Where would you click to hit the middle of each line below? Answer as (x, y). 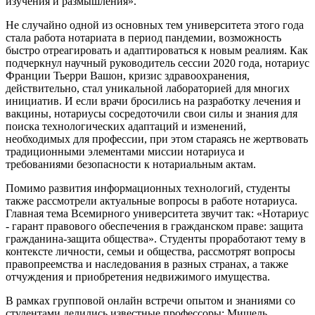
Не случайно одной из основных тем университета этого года (155, 25)
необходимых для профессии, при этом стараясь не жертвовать (157, 139)
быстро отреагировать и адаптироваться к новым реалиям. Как (157, 51)
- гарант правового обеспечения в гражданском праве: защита (154, 226)
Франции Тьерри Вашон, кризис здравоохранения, (128, 76)
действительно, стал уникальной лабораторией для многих (148, 89)
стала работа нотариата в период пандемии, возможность (143, 38)
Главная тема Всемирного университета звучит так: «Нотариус (157, 214)
